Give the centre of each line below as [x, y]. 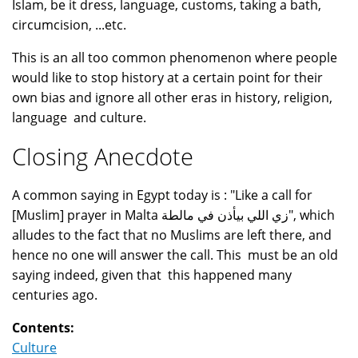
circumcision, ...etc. [69, 25]
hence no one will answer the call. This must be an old [175, 255]
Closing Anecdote [103, 157]
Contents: [45, 328]
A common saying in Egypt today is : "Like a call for [162, 195]
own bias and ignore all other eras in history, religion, [172, 98]
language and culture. [81, 118]
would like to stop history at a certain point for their [167, 78]
